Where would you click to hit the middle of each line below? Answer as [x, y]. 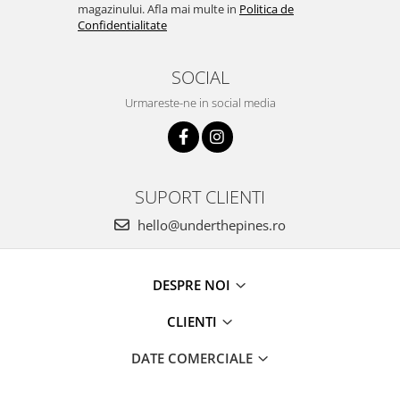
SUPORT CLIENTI [200, 196]
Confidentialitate [122, 25]
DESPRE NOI [193, 284]
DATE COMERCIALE [193, 358]
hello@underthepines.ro [210, 225]
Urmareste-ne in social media [200, 102]
